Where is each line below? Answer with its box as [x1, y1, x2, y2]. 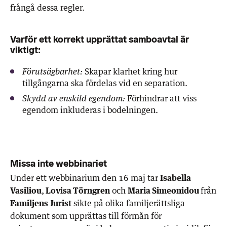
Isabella [160, 172, 191, 183]
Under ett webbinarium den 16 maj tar [10, 172, 160, 183]
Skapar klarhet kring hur [83, 66, 177, 77]
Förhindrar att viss [125, 93, 197, 103]
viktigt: [10, 44, 41, 56]
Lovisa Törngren [44, 185, 110, 196]
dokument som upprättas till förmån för [10, 210, 162, 221]
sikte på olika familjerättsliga [71, 198, 185, 208]
